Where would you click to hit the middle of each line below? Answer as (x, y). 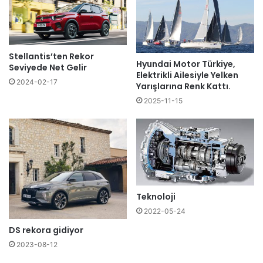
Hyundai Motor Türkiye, (186, 64)
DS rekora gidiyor (46, 230)
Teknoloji (156, 196)
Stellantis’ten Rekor (51, 57)
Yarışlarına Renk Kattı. (183, 87)
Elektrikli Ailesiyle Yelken (187, 75)
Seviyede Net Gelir (48, 68)
